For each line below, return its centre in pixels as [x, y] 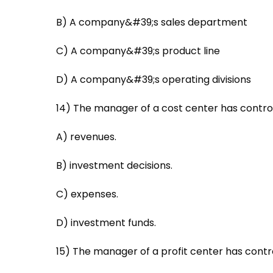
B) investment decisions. [114, 165]
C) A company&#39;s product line [138, 51]
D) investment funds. [106, 222]
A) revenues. [86, 136]
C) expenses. [87, 194]
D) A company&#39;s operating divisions [154, 79]
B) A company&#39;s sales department [152, 22]
